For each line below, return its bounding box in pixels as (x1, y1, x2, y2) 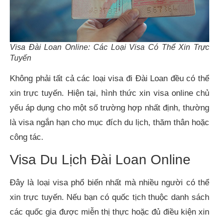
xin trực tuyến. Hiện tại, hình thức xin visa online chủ (10, 88, 209, 98)
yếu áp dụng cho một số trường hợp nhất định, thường (10, 103, 209, 112)
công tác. (10, 132, 44, 142)
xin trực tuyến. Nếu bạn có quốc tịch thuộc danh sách (10, 193, 209, 202)
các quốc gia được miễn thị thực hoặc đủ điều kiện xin (10, 207, 209, 217)
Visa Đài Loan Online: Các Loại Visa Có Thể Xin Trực (10, 43, 209, 51)
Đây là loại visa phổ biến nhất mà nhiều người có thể (10, 178, 209, 188)
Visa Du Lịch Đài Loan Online (10, 152, 191, 168)
